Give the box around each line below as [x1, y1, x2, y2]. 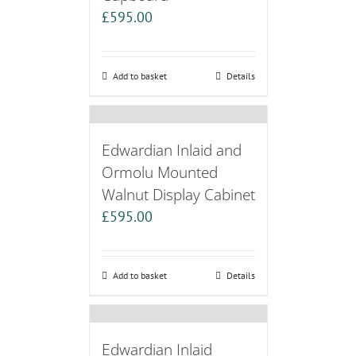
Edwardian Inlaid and [101, 139, 242, 161]
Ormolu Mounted [101, 161, 218, 184]
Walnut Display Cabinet [101, 184, 255, 206]
